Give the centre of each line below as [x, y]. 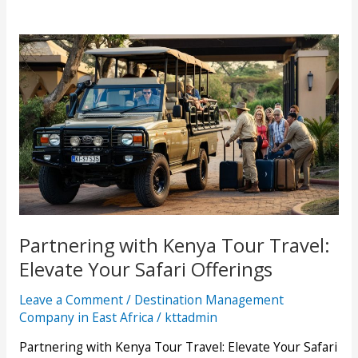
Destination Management [209, 299]
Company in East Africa [86, 317]
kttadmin [191, 317]
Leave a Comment [71, 299]
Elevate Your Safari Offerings [145, 269]
